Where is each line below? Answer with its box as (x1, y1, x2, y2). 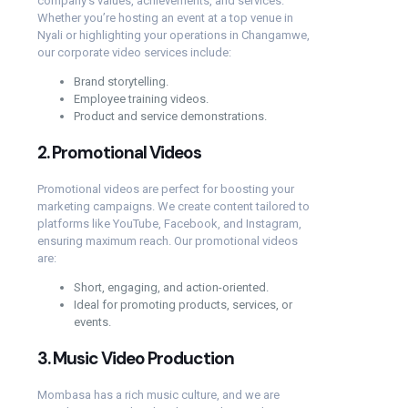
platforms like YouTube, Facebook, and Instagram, (37, 216, 301, 230)
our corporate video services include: (37, 45, 231, 59)
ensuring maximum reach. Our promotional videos (37, 233, 298, 248)
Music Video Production (53, 346, 234, 370)
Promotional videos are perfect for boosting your (37, 181, 294, 196)
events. (74, 314, 111, 329)
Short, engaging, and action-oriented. (74, 280, 269, 294)
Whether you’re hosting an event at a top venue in (37, 10, 293, 25)
